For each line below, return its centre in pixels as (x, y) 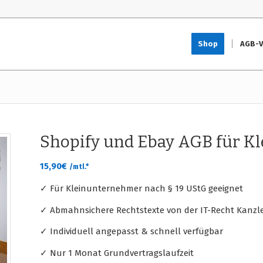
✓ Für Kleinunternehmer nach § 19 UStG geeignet (142, 188)
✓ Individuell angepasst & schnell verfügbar (132, 232)
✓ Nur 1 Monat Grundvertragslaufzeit (117, 253)
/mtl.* (79, 167)
